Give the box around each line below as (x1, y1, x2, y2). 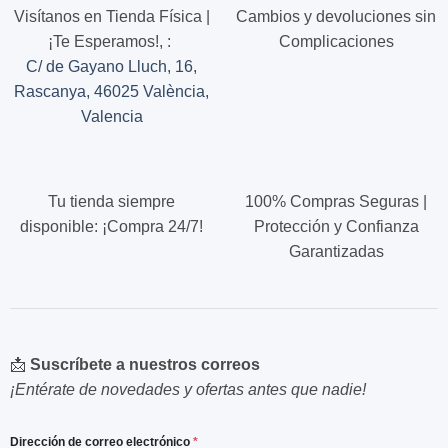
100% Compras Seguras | (245, 193, 428, 211)
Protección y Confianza (253, 218, 419, 236)
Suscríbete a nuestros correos (29, 356, 260, 374)
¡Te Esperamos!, (48, 32, 168, 50)
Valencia (80, 107, 143, 125)
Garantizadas (288, 243, 384, 261)
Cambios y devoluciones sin (236, 7, 437, 25)
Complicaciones (278, 32, 394, 50)
